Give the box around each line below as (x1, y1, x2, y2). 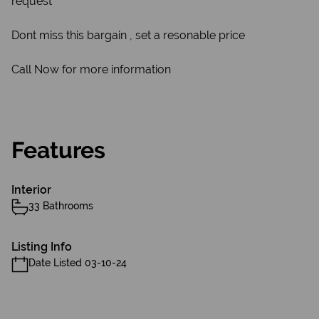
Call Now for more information (11, 63, 171, 76)
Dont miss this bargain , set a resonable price (11, 28, 245, 42)
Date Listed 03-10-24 (28, 257, 127, 268)
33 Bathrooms (28, 200, 93, 211)
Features (11, 137, 105, 163)
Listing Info (11, 240, 72, 253)
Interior (11, 183, 51, 197)
